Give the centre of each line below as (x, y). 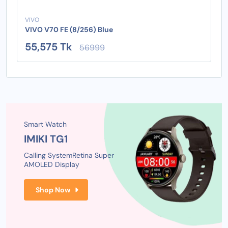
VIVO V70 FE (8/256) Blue (69, 29)
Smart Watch (45, 124)
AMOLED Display (52, 164)
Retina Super (93, 155)
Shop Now (53, 190)
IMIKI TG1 (46, 139)
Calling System (48, 155)
